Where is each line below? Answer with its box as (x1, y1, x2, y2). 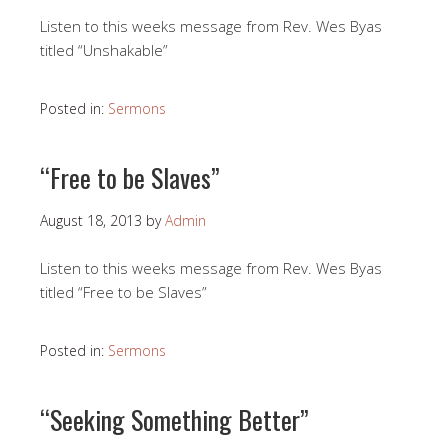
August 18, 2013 (40, 211, 142, 231)
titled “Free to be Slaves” (40, 282, 207, 303)
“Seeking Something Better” (40, 400, 309, 440)
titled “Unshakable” (40, 40, 168, 61)
